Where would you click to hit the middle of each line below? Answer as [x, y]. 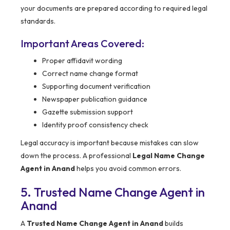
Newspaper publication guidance [95, 99]
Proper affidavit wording [82, 61]
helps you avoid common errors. [128, 169]
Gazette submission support [88, 112]
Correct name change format [90, 74]
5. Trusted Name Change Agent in [113, 192]
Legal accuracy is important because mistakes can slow [110, 143]
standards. [38, 21]
